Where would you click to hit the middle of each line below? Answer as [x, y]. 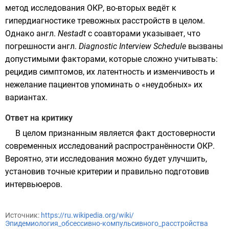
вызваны [204, 46]
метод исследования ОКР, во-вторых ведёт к [91, 8]
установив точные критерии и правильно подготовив [107, 171]
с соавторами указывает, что [143, 33]
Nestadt [72, 33]
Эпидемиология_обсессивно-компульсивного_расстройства [107, 223]
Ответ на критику [39, 118]
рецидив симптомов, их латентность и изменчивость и [110, 72]
